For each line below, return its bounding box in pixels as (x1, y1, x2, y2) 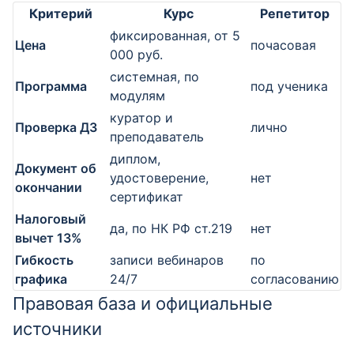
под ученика (250, 78, 328, 94)
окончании (15, 179, 82, 195)
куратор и (110, 110, 173, 126)
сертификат (110, 189, 183, 205)
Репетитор (260, 6, 330, 21)
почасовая (250, 37, 316, 53)
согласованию (250, 271, 339, 287)
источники (13, 318, 102, 339)
